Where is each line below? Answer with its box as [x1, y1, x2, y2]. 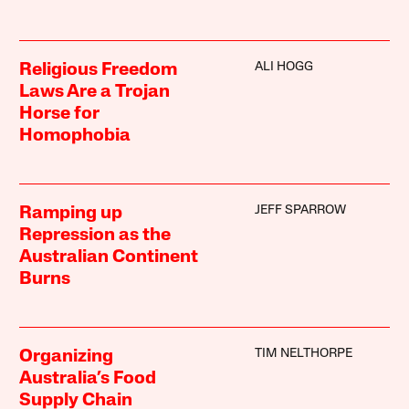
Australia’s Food [19, 369, 157, 388]
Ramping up [19, 204, 123, 223]
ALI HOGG [254, 59, 313, 74]
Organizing [19, 347, 114, 366]
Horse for [19, 104, 100, 123]
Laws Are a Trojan [19, 82, 171, 101]
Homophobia [19, 126, 131, 145]
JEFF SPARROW [254, 203, 346, 217]
